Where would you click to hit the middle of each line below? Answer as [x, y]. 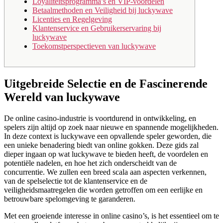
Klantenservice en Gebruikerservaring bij [97, 28]
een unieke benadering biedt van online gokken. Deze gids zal [101, 145]
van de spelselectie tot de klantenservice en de [76, 181]
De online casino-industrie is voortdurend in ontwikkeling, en [100, 118]
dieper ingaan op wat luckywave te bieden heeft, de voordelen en [106, 154]
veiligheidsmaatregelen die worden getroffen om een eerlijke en [103, 190]
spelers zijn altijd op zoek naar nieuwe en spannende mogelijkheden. [111, 127]
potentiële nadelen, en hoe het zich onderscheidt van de [90, 163]
